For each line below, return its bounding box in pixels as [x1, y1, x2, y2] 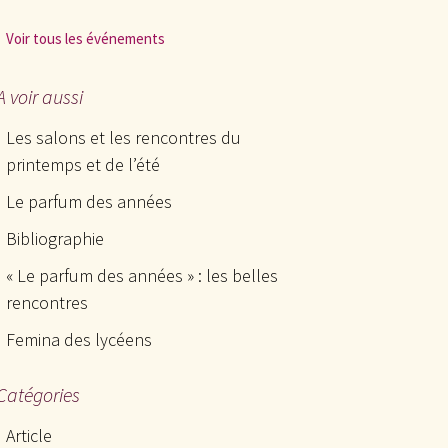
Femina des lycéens [6, 328, 152, 351]
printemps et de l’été [6, 153, 160, 176]
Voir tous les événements [6, 29, 165, 48]
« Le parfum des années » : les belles [6, 264, 278, 287]
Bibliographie [6, 227, 104, 250]
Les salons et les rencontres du [6, 126, 241, 149]
